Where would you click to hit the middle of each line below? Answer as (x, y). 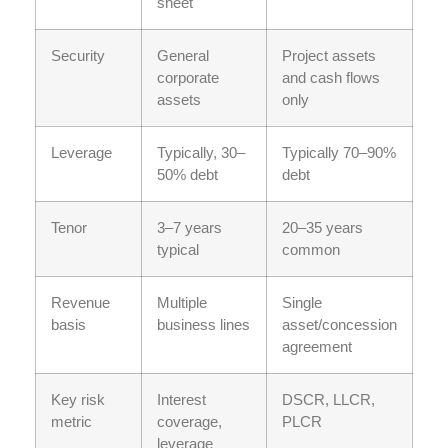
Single (302, 303)
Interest (181, 400)
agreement (319, 347)
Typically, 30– (201, 153)
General (183, 56)
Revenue (80, 303)
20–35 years (322, 228)
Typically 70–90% (339, 153)
